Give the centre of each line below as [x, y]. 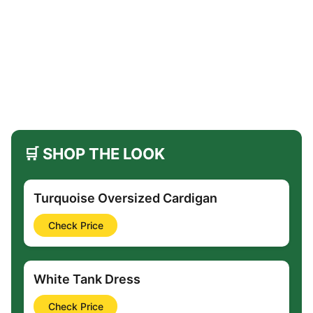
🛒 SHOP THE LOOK [94, 153]
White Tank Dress [87, 279]
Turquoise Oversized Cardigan [125, 198]
